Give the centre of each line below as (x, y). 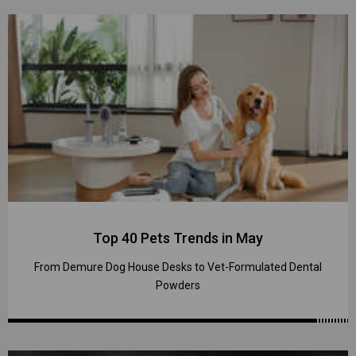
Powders (178, 285)
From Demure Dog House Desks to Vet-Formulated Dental (178, 267)
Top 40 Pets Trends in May (178, 238)
